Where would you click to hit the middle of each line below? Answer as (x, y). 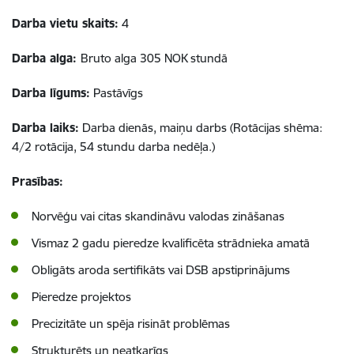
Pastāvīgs (118, 93)
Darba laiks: (45, 128)
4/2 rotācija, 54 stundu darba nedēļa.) (113, 147)
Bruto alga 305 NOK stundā (154, 58)
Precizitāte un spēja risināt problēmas (131, 324)
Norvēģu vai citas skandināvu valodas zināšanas (158, 216)
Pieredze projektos (81, 297)
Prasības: (38, 181)
